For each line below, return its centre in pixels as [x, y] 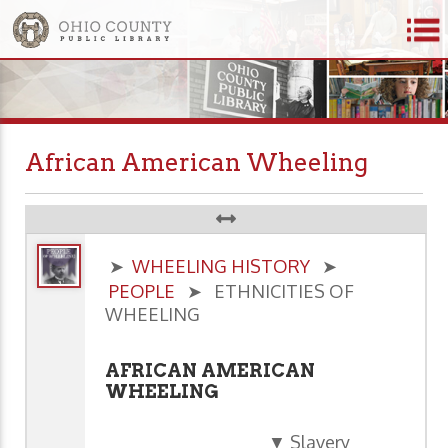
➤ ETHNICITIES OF [264, 291]
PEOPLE [142, 291]
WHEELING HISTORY [221, 266]
